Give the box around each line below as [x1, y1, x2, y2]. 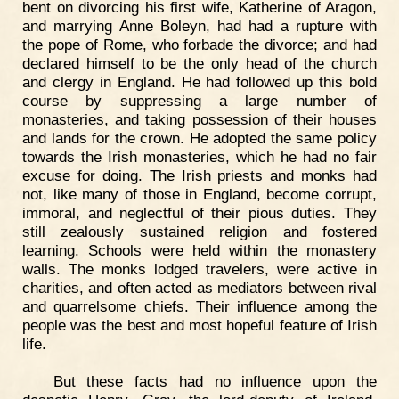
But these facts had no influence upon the [53, 371, 377, 390]
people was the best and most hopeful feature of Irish [22, 315, 377, 334]
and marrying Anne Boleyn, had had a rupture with [22, 16, 377, 35]
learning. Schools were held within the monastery [22, 240, 377, 259]
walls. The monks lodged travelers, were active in [22, 259, 377, 278]
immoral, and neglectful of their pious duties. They [22, 203, 377, 222]
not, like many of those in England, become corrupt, [22, 184, 377, 203]
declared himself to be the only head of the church [22, 53, 377, 72]
